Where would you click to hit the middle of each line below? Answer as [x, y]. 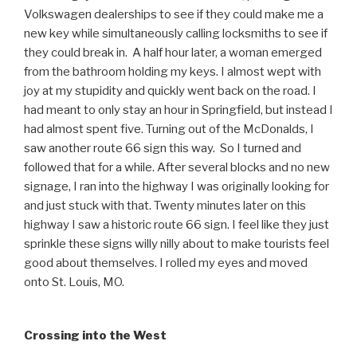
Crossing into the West [95, 335]
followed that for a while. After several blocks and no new [177, 167]
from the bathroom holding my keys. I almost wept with [173, 72]
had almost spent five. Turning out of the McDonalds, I [169, 129]
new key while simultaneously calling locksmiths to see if [176, 33]
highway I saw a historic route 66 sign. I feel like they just [177, 225]
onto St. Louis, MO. [74, 282]
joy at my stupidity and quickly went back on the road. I [170, 91]
